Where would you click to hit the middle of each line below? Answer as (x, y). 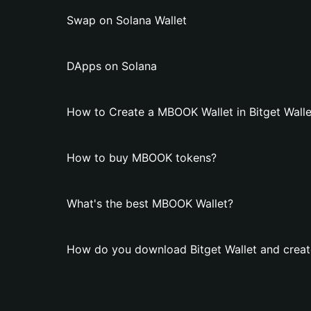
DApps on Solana (112, 66)
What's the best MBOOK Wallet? (150, 203)
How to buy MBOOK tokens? (142, 158)
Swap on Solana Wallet (127, 20)
